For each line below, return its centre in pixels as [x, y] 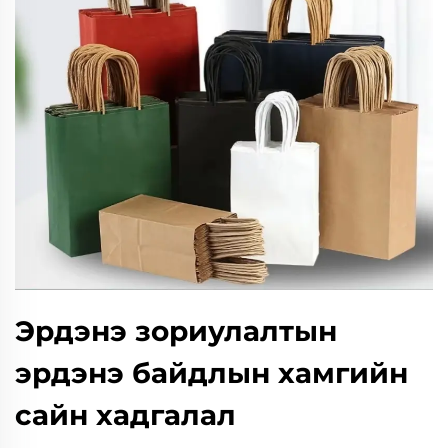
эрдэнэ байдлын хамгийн [211, 373]
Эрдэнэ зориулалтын [176, 331]
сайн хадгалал [125, 415]
